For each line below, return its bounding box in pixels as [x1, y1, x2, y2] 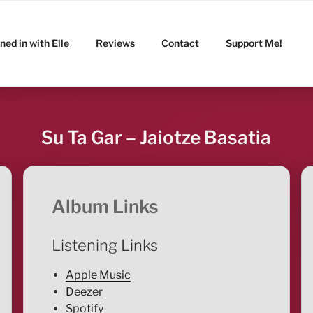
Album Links [51, 196, 159, 218]
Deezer [65, 285, 103, 299]
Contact [161, 36, 200, 49]
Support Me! [226, 36, 283, 49]
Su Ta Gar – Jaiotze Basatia [41, 126, 272, 148]
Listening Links [51, 235, 158, 254]
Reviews [96, 36, 136, 49]
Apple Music [65, 268, 131, 282]
